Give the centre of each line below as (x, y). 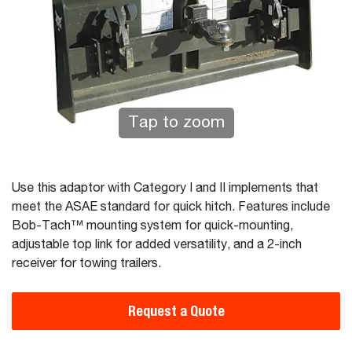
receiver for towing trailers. (88, 264)
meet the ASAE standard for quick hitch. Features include (171, 207)
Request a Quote (176, 311)
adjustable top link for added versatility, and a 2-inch (157, 245)
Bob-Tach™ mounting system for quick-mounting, (152, 226)
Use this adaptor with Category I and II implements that (165, 189)
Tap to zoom (176, 123)
